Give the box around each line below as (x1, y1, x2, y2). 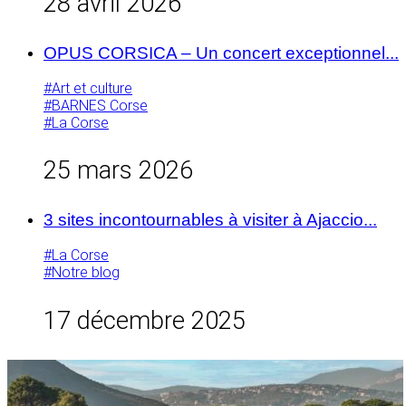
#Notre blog (43, 264, 120, 282)
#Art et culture (43, 80, 132, 98)
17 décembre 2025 (43, 305, 246, 335)
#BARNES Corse (43, 97, 148, 115)
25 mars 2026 (43, 156, 193, 186)
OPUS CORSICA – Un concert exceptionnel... (43, 43, 399, 63)
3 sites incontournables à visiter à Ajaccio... (43, 209, 377, 229)
